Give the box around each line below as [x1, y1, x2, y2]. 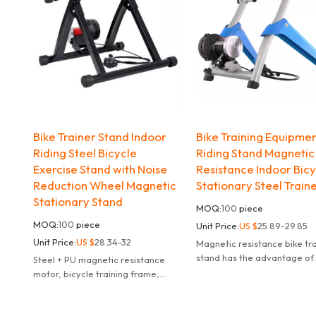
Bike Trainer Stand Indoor [32, 129, 166, 145]
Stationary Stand [32, 194, 123, 209]
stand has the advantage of [196, 252, 315, 264]
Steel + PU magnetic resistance [32, 254, 165, 266]
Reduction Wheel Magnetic [32, 178, 176, 193]
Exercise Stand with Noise [32, 162, 167, 177]
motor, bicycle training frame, [32, 268, 159, 280]
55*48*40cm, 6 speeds [32, 282, 131, 294]
